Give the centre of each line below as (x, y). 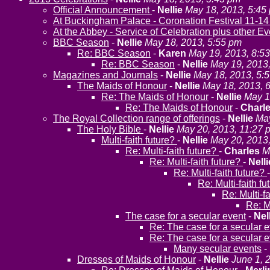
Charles (242, 151)
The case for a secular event (186, 216)
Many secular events (218, 249)
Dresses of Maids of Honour (137, 259)
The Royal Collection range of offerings (137, 118)
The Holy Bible (110, 129)
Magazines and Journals (105, 75)
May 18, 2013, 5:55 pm (193, 42)
